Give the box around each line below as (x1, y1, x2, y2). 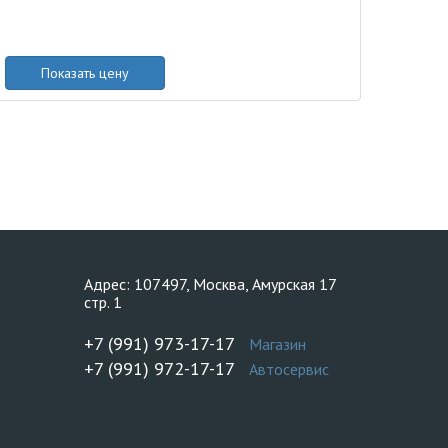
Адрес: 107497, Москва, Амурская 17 (83, 274, 336, 294)
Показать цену (41, 64, 129, 82)
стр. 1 (83, 292, 122, 312)
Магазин (248, 334, 306, 354)
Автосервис (248, 359, 329, 379)
